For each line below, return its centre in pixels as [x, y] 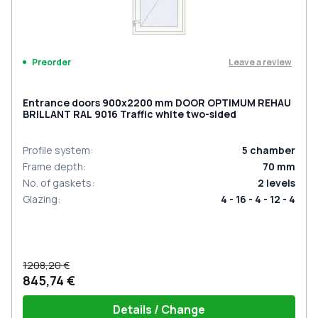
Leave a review [260, 62]
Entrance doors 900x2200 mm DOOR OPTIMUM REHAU [157, 103]
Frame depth [53, 166]
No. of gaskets [57, 183]
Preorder [51, 62]
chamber [273, 150]
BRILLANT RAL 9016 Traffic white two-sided [130, 114]
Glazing [40, 199]
